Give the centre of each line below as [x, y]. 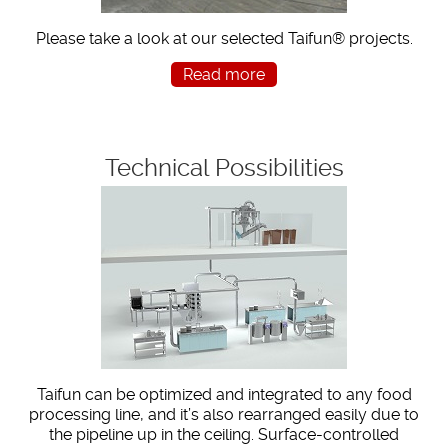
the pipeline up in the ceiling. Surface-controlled [224, 434]
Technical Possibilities [224, 167]
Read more [224, 74]
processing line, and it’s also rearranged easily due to [224, 414]
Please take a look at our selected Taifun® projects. [224, 38]
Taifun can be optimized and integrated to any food [224, 394]
